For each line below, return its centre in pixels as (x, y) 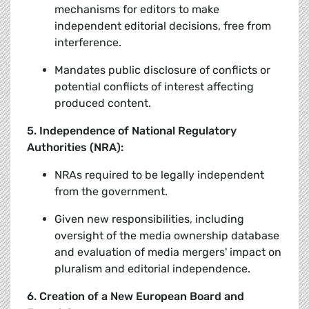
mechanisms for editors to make (137, 10)
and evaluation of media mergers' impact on (168, 252)
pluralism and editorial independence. (152, 269)
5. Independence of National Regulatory (132, 131)
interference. (88, 43)
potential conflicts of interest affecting (154, 87)
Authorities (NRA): (75, 148)
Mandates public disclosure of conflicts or (162, 70)
